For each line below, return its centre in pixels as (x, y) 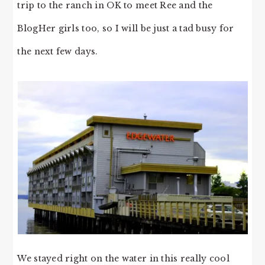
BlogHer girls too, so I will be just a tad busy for (126, 29)
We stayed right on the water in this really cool (123, 258)
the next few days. (58, 52)
